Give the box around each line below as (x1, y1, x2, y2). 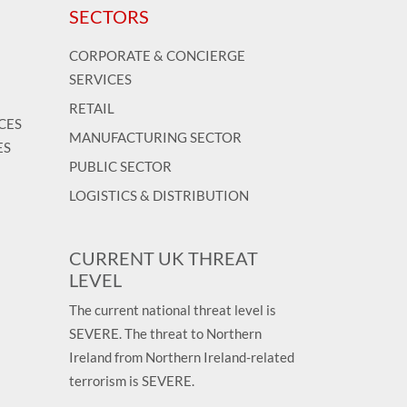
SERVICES (69, 70, 132, 87)
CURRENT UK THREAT (69, 246, 258, 269)
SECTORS (69, 5, 149, 27)
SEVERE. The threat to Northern (69, 324, 262, 342)
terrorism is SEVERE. (69, 372, 194, 389)
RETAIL (69, 99, 114, 116)
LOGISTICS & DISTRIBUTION (69, 186, 249, 203)
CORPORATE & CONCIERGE (69, 46, 245, 64)
